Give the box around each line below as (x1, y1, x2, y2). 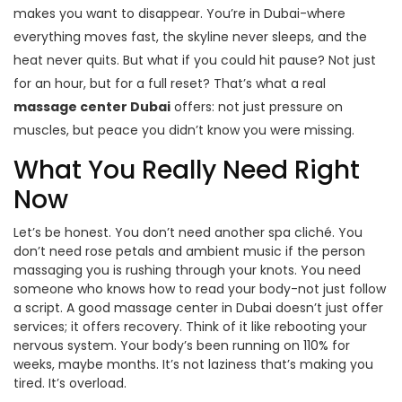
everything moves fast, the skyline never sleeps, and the (13, 28, 367, 47)
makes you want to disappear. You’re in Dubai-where (13, 4, 345, 23)
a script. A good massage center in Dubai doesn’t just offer (13, 299, 383, 318)
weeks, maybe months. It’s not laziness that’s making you (13, 355, 373, 374)
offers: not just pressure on (170, 98, 343, 117)
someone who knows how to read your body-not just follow (13, 280, 386, 299)
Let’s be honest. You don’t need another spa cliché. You (13, 223, 363, 242)
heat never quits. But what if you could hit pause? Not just (13, 51, 376, 70)
